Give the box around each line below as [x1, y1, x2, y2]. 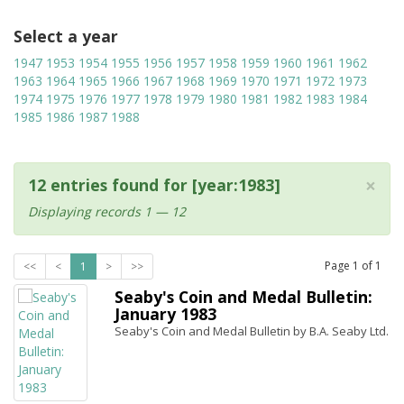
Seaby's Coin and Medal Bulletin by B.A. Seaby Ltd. [115, 323, 389, 339]
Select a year [14, 25, 118, 47]
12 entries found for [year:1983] [28, 174, 280, 196]
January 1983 [115, 303, 216, 325]
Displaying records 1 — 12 [28, 203, 186, 220]
